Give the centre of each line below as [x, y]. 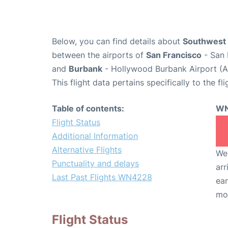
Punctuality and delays [95, 164]
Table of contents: [88, 109]
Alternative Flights [87, 150]
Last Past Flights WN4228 [102, 177]
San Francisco [174, 55]
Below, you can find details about [117, 41]
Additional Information [95, 136]
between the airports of [99, 55]
